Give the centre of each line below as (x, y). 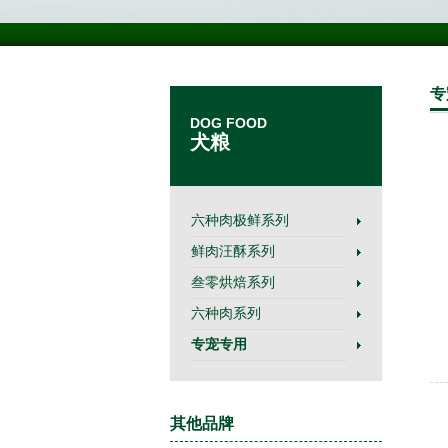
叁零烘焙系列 (232, 282)
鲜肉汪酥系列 (232, 251)
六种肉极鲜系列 (239, 220)
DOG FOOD (228, 122)
